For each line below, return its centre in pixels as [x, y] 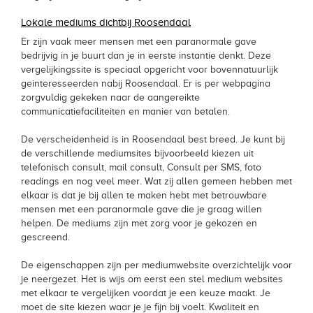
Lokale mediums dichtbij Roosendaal [106, 22]
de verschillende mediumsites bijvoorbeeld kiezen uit [137, 153]
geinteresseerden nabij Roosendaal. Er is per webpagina [146, 83]
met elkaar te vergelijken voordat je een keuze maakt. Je [146, 293]
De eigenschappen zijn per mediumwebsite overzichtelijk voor [156, 265]
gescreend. [45, 237]
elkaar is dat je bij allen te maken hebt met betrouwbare [144, 195]
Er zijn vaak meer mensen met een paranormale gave [139, 41]
